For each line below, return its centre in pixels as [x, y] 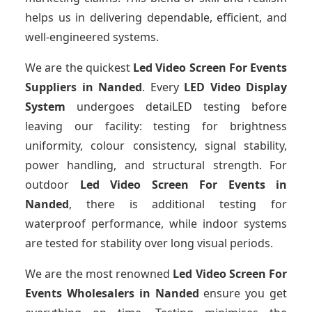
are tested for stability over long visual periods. [149, 243]
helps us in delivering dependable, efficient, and [156, 18]
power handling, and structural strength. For [156, 165]
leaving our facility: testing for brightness [156, 126]
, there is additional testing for [178, 204]
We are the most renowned [99, 274]
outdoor [53, 185]
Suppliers [51, 87]
